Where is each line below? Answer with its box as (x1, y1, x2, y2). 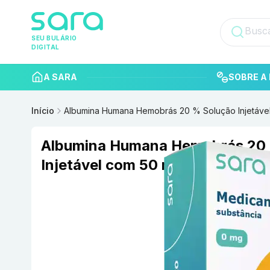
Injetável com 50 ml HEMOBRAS (41, 156, 266, 174)
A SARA (43, 72, 77, 83)
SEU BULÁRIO (31, 34, 77, 42)
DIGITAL (31, 43, 60, 51)
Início (31, 105, 54, 116)
